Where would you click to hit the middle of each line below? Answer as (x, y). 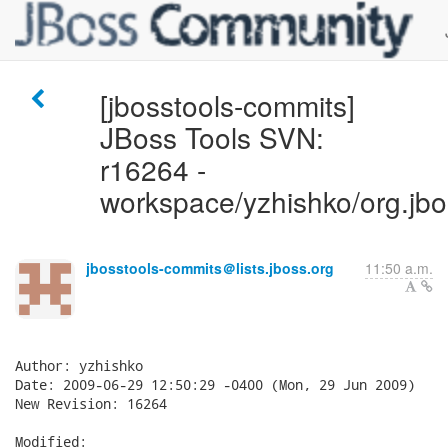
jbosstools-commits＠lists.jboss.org (210, 268)
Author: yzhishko (79, 365)
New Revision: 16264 (91, 403)
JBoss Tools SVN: (211, 137)
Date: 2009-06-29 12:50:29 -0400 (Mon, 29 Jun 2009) (215, 384)
